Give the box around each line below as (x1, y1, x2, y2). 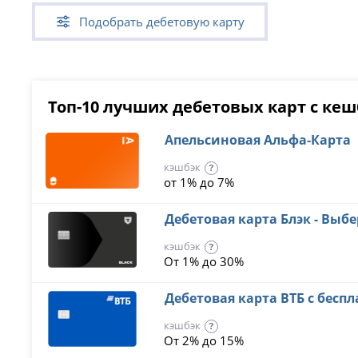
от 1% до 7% (163, 174, 234, 190)
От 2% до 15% (163, 332, 244, 348)
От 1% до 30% (163, 253, 244, 269)
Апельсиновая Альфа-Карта (164, 131, 354, 149)
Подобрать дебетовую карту (79, 14, 245, 30)
